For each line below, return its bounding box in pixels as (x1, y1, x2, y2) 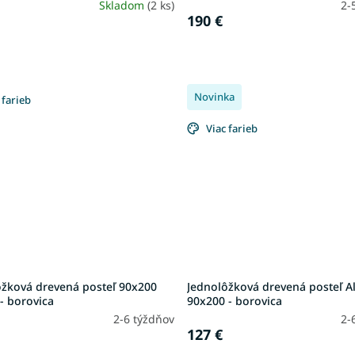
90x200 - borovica (187, 293, 283, 309)
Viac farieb (206, 121, 258, 136)
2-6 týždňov (113, 311, 175, 327)
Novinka (194, 90, 235, 105)
